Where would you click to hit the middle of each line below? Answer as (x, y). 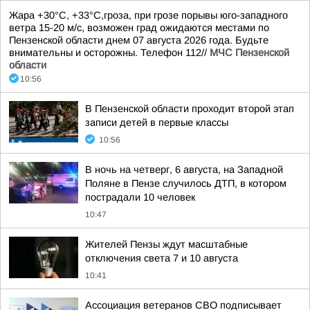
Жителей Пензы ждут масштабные (166, 244)
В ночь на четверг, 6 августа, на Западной (184, 170)
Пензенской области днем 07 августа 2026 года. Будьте (139, 40)
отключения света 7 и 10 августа (162, 258)
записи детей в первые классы (157, 122)
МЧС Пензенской (249, 53)
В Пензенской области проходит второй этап (190, 109)
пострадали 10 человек (140, 197)
